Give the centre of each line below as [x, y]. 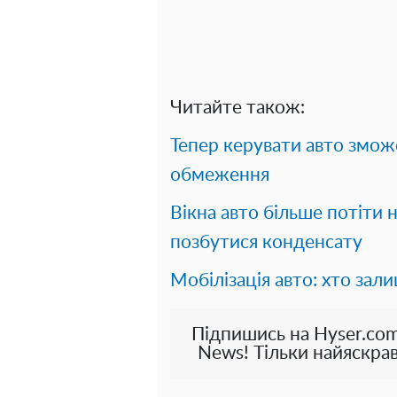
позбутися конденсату [266, 243]
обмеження [220, 175]
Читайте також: [237, 108]
